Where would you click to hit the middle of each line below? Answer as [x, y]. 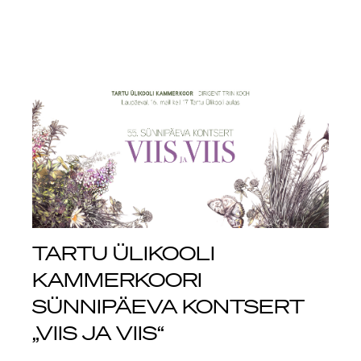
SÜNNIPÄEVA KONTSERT [168, 306]
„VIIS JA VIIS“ [98, 332]
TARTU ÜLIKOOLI [124, 253]
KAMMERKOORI [117, 279]
